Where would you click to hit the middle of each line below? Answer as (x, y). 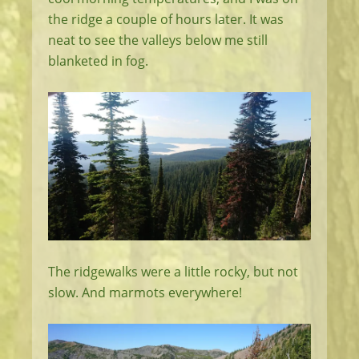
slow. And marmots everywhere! (145, 292)
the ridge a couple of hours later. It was (166, 20)
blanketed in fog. (98, 61)
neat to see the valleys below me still (158, 40)
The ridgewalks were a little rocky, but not (173, 271)
